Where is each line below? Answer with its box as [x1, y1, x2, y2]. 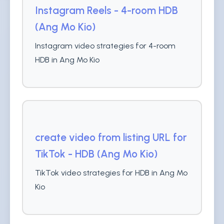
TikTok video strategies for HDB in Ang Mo [35, 168, 187, 177]
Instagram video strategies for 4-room [35, 41, 175, 50]
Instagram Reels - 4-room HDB [35, 4, 178, 16]
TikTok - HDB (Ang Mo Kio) [35, 147, 157, 160]
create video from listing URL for [35, 131, 187, 143]
